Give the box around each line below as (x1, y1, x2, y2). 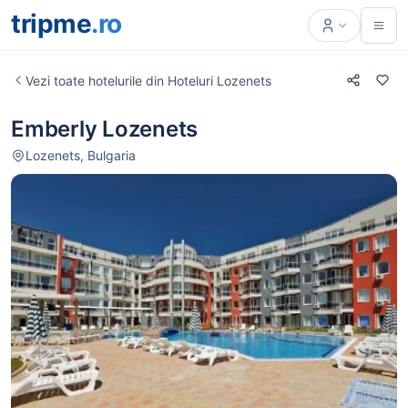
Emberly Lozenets (11, 116, 199, 142)
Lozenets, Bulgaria (25, 148, 136, 163)
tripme (11, 8, 91, 39)
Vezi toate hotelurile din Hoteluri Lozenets (25, 72, 271, 88)
